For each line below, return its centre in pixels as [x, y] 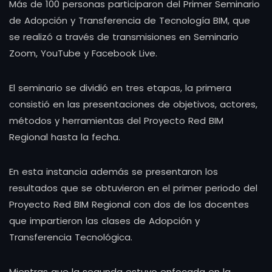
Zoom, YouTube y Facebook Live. [85, 53]
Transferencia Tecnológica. [72, 237]
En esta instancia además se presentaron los [114, 171]
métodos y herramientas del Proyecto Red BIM [116, 120]
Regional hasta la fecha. [66, 137]
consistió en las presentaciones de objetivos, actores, [133, 104]
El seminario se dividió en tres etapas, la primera [120, 87]
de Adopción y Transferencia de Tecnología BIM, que [130, 20]
